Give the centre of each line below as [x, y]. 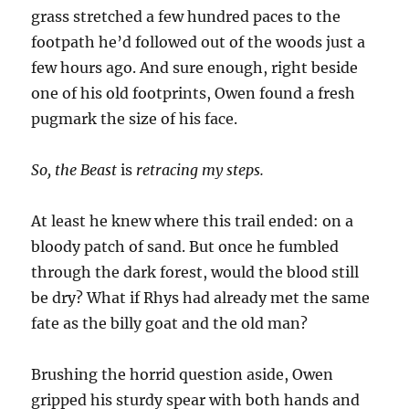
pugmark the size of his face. [135, 119]
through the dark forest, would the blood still [195, 273]
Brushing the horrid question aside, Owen [183, 375]
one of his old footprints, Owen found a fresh [194, 94]
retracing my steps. [199, 170]
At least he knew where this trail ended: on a [193, 221]
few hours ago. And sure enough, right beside [195, 68]
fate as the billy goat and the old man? [170, 324]
